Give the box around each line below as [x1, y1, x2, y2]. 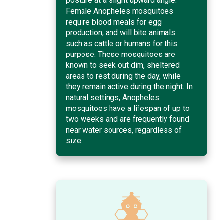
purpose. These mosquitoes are [66, 49, 175, 59]
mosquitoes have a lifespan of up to [66, 103, 190, 113]
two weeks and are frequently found [66, 114, 189, 124]
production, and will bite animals [66, 27, 175, 37]
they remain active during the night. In [66, 82, 192, 91]
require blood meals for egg [66, 17, 162, 27]
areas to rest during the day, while [66, 71, 181, 81]
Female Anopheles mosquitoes [66, 6, 173, 16]
